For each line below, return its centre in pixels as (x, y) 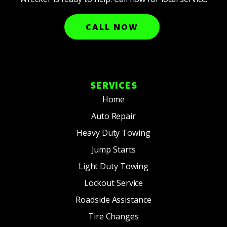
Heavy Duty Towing (113, 133)
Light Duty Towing (113, 166)
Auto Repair (113, 116)
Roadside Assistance (113, 200)
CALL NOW (112, 27)
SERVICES (113, 86)
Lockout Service (113, 183)
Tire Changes (113, 216)
